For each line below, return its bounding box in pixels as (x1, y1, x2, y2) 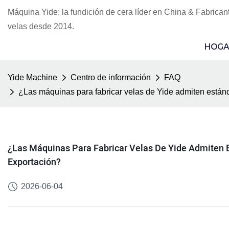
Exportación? (8, 155, 61, 169)
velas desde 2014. (8, 22, 74, 31)
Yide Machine (8, 73, 57, 82)
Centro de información (71, 73, 151, 82)
